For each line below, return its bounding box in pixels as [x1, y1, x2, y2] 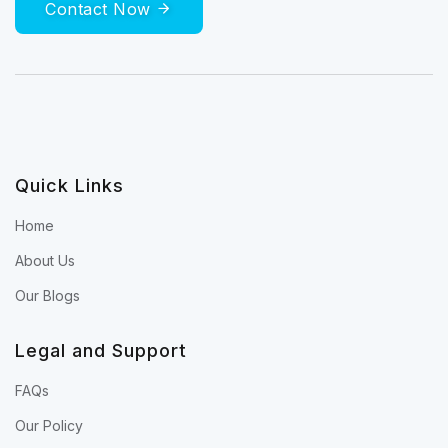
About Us [15, 251, 75, 269]
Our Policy [15, 416, 83, 434]
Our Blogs [15, 286, 80, 304]
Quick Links [15, 174, 124, 196]
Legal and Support [15, 339, 187, 361]
